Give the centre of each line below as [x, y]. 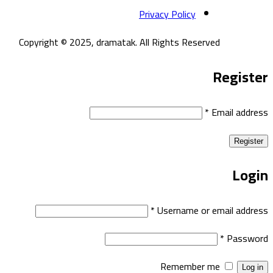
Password [247, 238]
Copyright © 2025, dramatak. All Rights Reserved [119, 42]
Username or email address [213, 210]
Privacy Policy [167, 14]
